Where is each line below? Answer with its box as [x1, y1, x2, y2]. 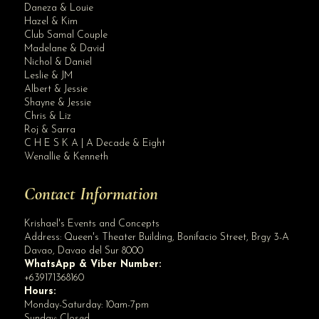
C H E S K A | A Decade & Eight [23, 137, 165, 149]
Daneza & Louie [23, 2, 93, 14]
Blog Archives [83, 107, 130, 117]
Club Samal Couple [23, 29, 108, 41]
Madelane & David [23, 43, 105, 54]
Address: [23, 231, 64, 243]
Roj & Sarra [23, 124, 75, 135]
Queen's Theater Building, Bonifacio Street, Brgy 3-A [63, 231, 289, 243]
